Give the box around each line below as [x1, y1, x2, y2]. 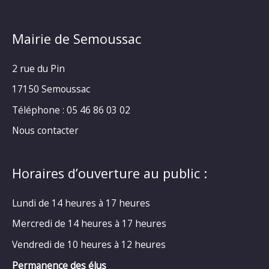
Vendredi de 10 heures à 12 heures [12, 237, 166, 251]
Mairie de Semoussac [12, 29, 141, 47]
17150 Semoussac [12, 82, 90, 96]
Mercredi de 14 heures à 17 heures [12, 217, 166, 231]
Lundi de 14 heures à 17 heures [12, 196, 150, 210]
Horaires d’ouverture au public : [12, 164, 207, 182]
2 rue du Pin [12, 61, 65, 75]
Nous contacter [12, 124, 79, 138]
